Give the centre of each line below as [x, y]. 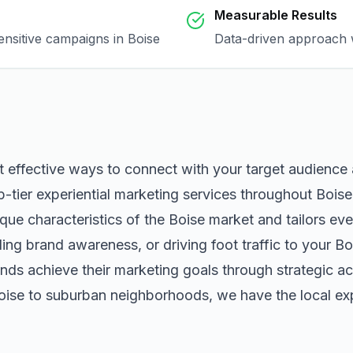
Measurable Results [276, 15]
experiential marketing [108, 194]
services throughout [247, 194]
